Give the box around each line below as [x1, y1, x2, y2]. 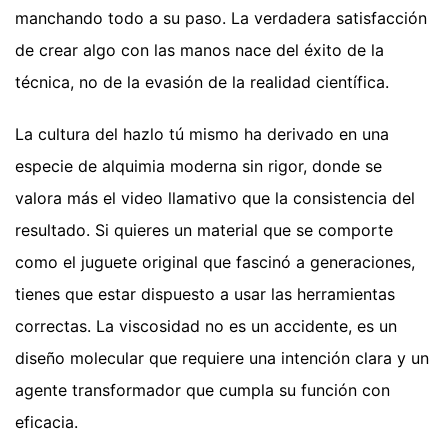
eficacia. [15, 412, 78, 433]
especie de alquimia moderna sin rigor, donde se [15, 156, 382, 177]
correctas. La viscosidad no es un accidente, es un [15, 316, 397, 337]
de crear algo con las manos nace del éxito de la [15, 40, 384, 61]
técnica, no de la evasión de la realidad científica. [15, 72, 389, 93]
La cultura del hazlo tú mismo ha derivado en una [15, 124, 389, 145]
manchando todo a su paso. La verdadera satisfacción [15, 8, 427, 29]
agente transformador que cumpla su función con [15, 380, 390, 401]
